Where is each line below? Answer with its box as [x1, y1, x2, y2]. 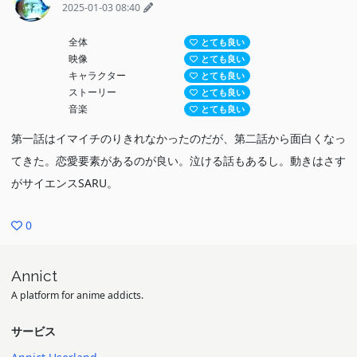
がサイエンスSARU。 [11, 175, 118, 190]
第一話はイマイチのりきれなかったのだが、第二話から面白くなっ [11, 131, 346, 146]
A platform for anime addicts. [11, 288, 143, 302]
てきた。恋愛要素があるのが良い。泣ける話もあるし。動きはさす [11, 153, 346, 168]
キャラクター [69, 69, 127, 82]
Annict [11, 267, 57, 284]
